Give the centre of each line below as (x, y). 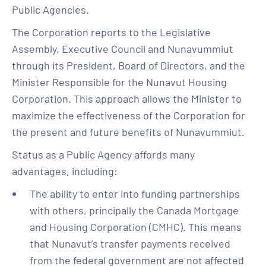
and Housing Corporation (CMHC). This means (136, 227)
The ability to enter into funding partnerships (135, 194)
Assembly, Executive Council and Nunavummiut (123, 49)
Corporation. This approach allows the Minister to (127, 99)
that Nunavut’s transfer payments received (130, 243)
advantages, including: (65, 171)
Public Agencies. (50, 9)
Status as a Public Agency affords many (103, 154)
